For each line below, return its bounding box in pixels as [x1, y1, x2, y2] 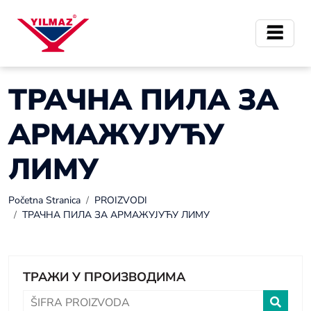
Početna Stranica [8, 194, 81, 207]
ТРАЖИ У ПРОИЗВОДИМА [23, 269, 185, 285]
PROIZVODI [94, 194, 147, 207]
